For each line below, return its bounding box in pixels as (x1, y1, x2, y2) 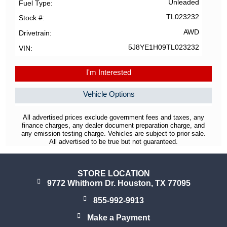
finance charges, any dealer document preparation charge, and (22, 122, 205, 130)
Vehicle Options (83, 90, 135, 99)
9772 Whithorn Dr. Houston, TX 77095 (47, 179, 191, 188)
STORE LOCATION (77, 169, 150, 178)
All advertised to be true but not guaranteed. (49, 138, 178, 146)
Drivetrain (18, 29, 50, 37)
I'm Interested (86, 67, 131, 77)
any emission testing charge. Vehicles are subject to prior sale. (21, 130, 206, 138)
